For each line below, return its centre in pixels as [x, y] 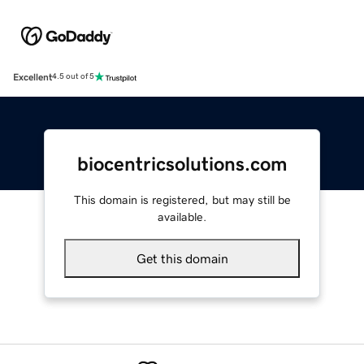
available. [182, 217]
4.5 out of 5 [73, 77]
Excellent [32, 77]
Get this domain [182, 258]
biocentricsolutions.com [182, 164]
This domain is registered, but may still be [182, 199]
